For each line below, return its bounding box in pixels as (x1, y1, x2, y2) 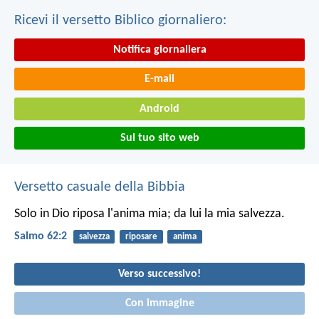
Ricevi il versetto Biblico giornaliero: (14, 13, 226, 28)
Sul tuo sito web (120, 132, 199, 145)
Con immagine (125, 298, 194, 310)
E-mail (145, 73, 174, 85)
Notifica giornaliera (113, 43, 206, 56)
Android (140, 103, 179, 115)
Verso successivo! (118, 268, 201, 280)
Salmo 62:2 (14, 231, 67, 243)
